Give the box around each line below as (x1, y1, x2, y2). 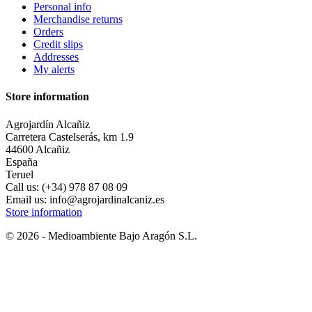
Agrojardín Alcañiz (6, 118, 90, 130)
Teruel (6, 168, 33, 180)
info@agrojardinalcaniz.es (49, 193, 164, 205)
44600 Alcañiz (6, 143, 70, 155)
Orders (33, 26, 63, 38)
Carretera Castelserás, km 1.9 (6, 130, 134, 143)
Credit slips (33, 38, 83, 51)
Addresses (33, 51, 79, 63)
